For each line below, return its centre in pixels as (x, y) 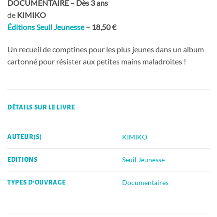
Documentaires (146, 183)
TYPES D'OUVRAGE (37, 183)
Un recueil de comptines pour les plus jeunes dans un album (106, 49)
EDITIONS (23, 160)
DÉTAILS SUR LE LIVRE (41, 108)
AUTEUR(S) (25, 137)
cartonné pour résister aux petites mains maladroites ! (97, 62)
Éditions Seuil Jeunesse (46, 27)
